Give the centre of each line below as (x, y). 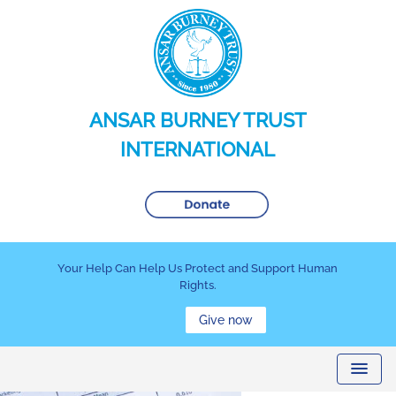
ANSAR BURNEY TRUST (198, 120)
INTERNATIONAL (198, 149)
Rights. (198, 285)
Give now (226, 320)
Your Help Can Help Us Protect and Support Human (198, 268)
